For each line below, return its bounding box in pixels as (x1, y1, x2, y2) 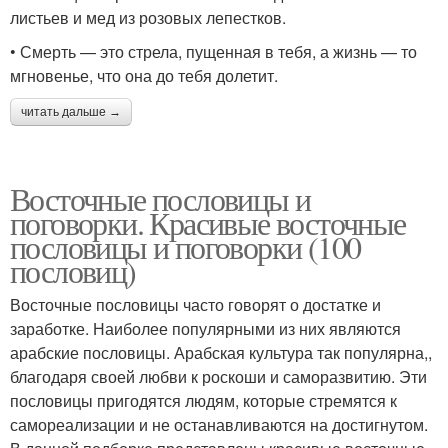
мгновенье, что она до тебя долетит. (10, 64, 278, 88)
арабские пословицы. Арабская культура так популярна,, (10, 341, 432, 365)
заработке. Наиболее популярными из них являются (10, 317, 401, 341)
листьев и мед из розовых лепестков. (10, 6, 286, 30)
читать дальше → (21, 105, 121, 120)
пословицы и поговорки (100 (10, 225, 361, 269)
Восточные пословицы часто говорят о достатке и (10, 293, 381, 317)
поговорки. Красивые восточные (10, 201, 406, 245)
